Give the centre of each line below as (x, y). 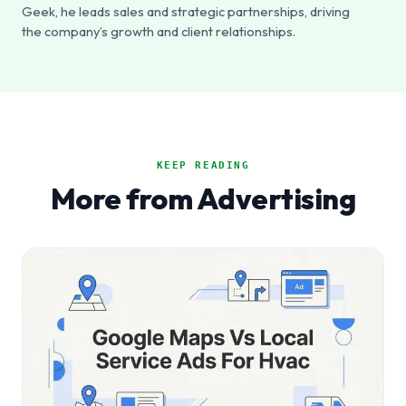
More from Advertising (203, 198)
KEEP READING (203, 165)
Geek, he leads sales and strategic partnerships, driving (186, 11)
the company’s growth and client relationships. (159, 31)
